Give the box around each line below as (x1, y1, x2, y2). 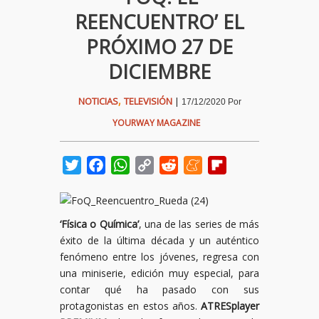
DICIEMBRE (108, 58, 211, 85)
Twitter (81, 157, 120, 173)
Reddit (178, 157, 211, 173)
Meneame (202, 157, 256, 173)
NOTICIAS (78, 95, 118, 108)
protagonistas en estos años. (60, 298, 201, 313)
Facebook (105, 157, 157, 173)
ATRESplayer (201, 298, 259, 313)
